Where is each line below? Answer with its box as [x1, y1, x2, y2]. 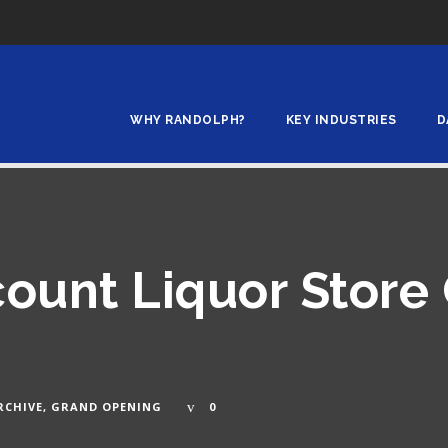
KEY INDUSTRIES [285, 113, 397, 127]
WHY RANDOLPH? [130, 113, 246, 127]
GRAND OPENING [51, 399, 162, 415]
